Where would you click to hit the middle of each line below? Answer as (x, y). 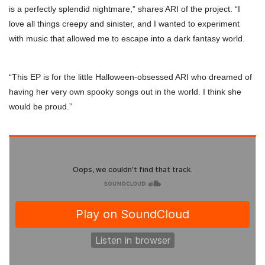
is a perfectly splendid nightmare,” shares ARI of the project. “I (125, 9)
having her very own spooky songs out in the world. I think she (125, 91)
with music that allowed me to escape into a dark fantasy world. (127, 38)
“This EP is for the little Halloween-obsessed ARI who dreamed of (130, 77)
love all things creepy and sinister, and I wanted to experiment (124, 23)
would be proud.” (41, 106)
